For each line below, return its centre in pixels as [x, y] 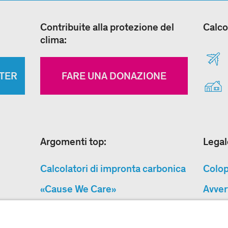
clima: [53, 40]
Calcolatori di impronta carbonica [113, 169]
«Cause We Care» [78, 189]
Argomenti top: [73, 142]
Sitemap [59, 209]
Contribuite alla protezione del [107, 27]
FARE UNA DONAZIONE [114, 76]
